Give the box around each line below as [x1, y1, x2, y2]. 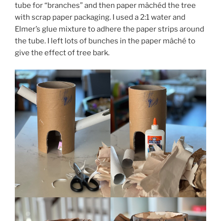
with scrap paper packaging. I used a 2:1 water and [15, 12, 185, 22]
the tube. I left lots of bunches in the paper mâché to [15, 36, 195, 45]
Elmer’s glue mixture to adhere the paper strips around [15, 24, 204, 34]
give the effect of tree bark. [15, 48, 110, 57]
